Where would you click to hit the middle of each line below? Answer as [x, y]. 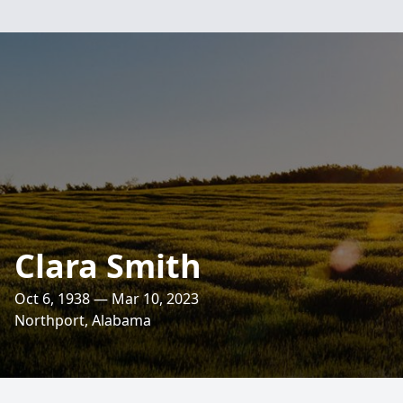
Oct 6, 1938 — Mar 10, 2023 [107, 299]
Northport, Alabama [83, 320]
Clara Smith [108, 266]
